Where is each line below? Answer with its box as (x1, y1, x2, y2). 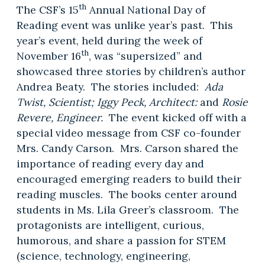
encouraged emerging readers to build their (16, 172, 241, 186)
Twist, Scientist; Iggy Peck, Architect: (16, 95, 200, 109)
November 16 (16, 49, 81, 63)
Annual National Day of (86, 2, 205, 17)
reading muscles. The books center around (16, 187, 237, 201)
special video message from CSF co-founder (16, 125, 241, 140)
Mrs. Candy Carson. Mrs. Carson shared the (16, 141, 238, 155)
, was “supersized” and (88, 49, 202, 63)
